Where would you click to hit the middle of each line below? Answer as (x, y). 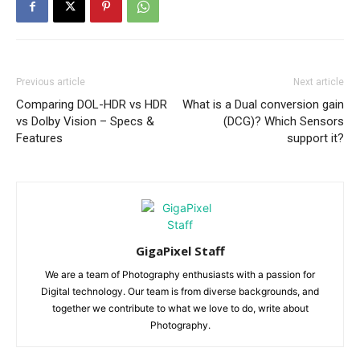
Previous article (51, 82)
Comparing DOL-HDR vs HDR (92, 105)
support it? (315, 139)
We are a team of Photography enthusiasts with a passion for (180, 275)
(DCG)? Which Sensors (284, 122)
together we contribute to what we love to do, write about (180, 309)
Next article (319, 82)
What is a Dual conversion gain (263, 105)
